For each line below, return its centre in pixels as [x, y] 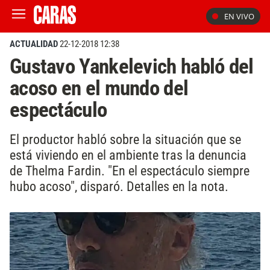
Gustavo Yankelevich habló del [132, 66]
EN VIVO [239, 16]
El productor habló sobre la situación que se [125, 139]
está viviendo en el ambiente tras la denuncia [128, 155]
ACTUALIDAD [34, 44]
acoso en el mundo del [99, 88]
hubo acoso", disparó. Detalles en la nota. [119, 186]
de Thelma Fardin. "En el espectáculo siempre [130, 170]
